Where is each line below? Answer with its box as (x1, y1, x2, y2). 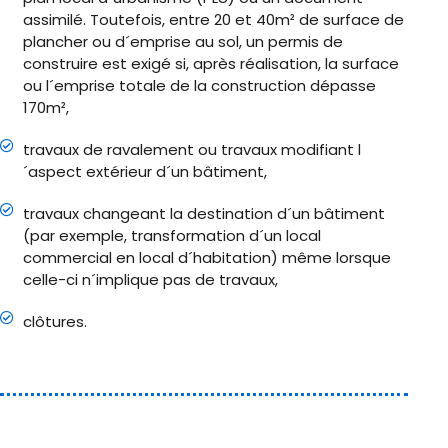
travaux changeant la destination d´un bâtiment (22, 203, 385, 224)
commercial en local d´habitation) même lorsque (22, 247, 391, 268)
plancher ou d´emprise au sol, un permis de (22, 31, 343, 52)
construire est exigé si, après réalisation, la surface (22, 53, 399, 74)
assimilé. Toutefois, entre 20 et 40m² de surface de (22, 9, 404, 30)
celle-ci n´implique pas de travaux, (22, 269, 278, 290)
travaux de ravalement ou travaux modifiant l (22, 139, 361, 160)
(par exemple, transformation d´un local (22, 225, 321, 246)
